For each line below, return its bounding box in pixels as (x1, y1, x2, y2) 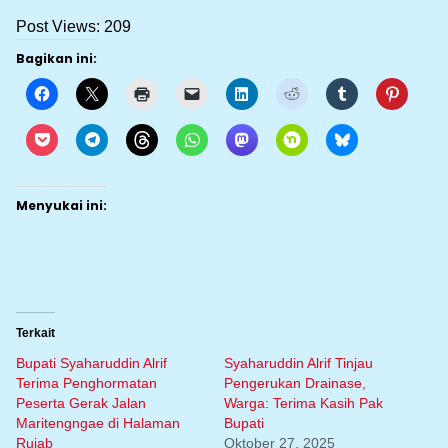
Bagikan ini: (16, 50, 97, 68)
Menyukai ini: (16, 197, 107, 215)
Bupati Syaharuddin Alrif (16, 355, 167, 372)
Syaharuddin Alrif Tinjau (224, 355, 373, 372)
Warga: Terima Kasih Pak (224, 395, 383, 412)
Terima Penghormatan (16, 375, 157, 392)
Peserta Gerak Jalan (16, 395, 146, 412)
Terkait (16, 326, 55, 341)
